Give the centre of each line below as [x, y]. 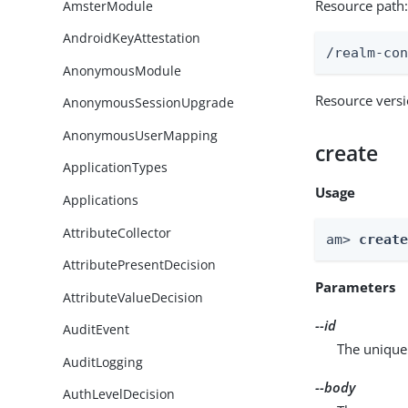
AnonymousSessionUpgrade [149, 103]
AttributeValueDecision [133, 297]
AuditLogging [103, 362]
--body [336, 387]
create [347, 153]
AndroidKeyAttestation [132, 38]
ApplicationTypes [116, 168]
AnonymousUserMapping [141, 135]
